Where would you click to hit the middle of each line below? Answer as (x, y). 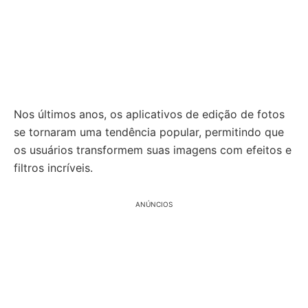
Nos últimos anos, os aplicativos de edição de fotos (149, 114)
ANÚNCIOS (154, 204)
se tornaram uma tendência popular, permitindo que (149, 132)
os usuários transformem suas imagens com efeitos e (153, 150)
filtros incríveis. (53, 168)
